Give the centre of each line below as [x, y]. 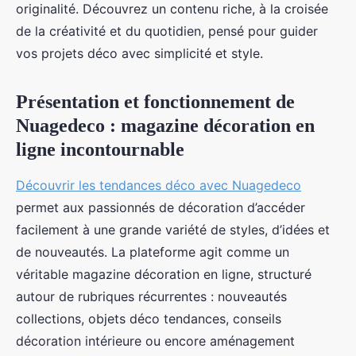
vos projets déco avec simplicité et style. [139, 53]
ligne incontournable [100, 149]
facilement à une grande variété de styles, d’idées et [173, 230]
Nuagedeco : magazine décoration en [165, 126]
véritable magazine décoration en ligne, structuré [164, 274]
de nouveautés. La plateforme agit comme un [153, 252]
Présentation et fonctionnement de [155, 102]
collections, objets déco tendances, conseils [149, 319]
